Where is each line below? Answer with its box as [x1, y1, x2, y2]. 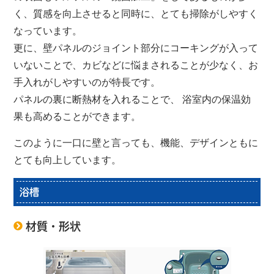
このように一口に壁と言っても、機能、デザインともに [13, 138, 259, 149]
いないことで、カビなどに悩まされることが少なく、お [13, 60, 259, 71]
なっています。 [13, 26, 83, 37]
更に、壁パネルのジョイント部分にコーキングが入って [13, 43, 259, 54]
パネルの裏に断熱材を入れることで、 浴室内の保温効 [13, 94, 251, 105]
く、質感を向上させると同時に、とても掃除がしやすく [13, 9, 259, 20]
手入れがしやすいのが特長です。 [13, 77, 161, 88]
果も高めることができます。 [13, 111, 141, 122]
